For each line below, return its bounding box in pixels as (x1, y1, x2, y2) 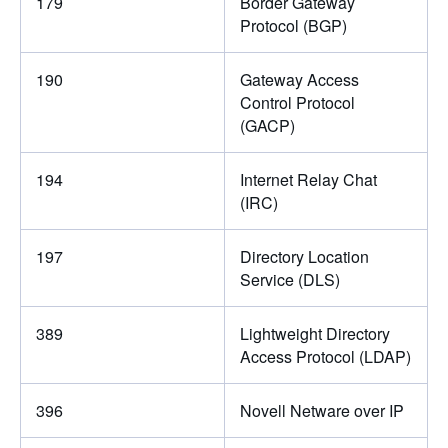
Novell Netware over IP (239, 398, 404, 422)
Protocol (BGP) (239, 13, 347, 37)
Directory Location (239, 244, 369, 268)
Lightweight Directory (239, 321, 390, 345)
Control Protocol (239, 90, 355, 114)
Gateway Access (239, 67, 359, 91)
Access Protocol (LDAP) (239, 344, 411, 368)
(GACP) (239, 113, 295, 137)
